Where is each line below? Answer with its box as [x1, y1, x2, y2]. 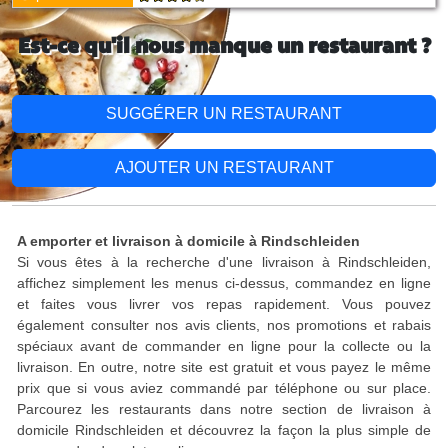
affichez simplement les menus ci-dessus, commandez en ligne [17, 275, 431, 291]
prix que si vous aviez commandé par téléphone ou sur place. [17, 380, 431, 396]
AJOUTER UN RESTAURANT [114, 159, 334, 176]
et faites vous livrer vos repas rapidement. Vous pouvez [17, 296, 431, 312]
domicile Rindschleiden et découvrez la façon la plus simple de [17, 422, 431, 438]
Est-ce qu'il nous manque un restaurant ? [17, 37, 431, 58]
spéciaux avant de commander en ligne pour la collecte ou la [17, 338, 431, 354]
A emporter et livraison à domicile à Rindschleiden [17, 233, 360, 249]
